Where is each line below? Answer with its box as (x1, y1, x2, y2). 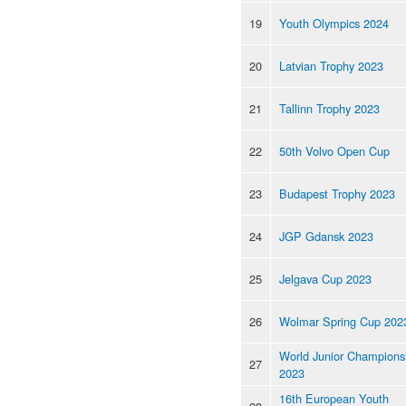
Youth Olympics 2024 (279, 14, 389, 32)
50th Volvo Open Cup (279, 141, 390, 159)
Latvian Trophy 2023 (279, 56, 383, 74)
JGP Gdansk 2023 (279, 227, 373, 245)
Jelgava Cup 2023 (279, 269, 372, 287)
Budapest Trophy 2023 (279, 184, 395, 202)
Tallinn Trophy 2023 (279, 99, 380, 117)
